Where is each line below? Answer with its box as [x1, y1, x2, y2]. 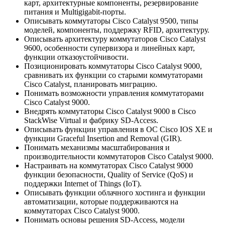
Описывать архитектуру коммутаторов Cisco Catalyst [24, 34, 205, 43]
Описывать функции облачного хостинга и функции [24, 188, 205, 197]
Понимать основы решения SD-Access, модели [24, 215, 185, 224]
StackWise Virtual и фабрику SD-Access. [24, 116, 158, 125]
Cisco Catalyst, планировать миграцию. [24, 79, 157, 88]
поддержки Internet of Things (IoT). [24, 179, 142, 188]
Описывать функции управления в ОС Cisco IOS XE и [24, 125, 212, 134]
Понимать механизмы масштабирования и [24, 143, 170, 152]
